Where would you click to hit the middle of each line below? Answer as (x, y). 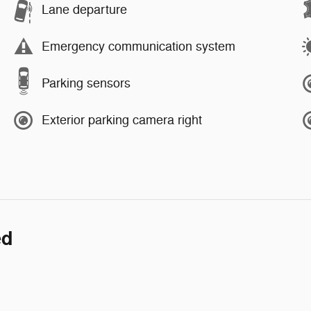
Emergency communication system (138, 47)
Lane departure (84, 10)
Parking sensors (86, 84)
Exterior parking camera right (122, 120)
